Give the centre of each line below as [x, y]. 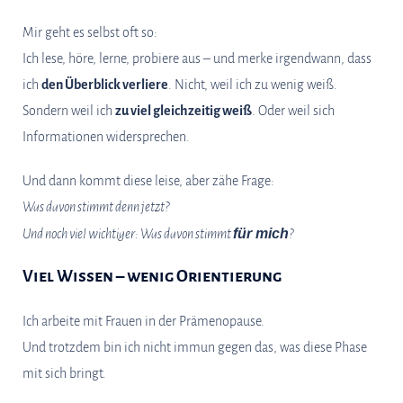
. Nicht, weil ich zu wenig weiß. [253, 85]
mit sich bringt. [64, 373]
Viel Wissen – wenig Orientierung [152, 276]
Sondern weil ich [69, 111]
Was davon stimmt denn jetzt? [96, 207]
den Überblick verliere [105, 85]
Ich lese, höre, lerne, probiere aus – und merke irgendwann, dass [197, 58]
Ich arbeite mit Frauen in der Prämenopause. [143, 321]
